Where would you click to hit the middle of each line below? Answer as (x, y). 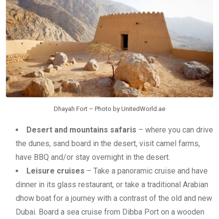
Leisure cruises (55, 171)
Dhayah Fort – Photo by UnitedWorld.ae (109, 109)
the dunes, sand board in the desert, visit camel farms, (108, 144)
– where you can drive (175, 130)
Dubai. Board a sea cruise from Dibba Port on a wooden (110, 212)
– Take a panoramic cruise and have (146, 171)
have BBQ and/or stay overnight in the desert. (93, 157)
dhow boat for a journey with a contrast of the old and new (114, 198)
